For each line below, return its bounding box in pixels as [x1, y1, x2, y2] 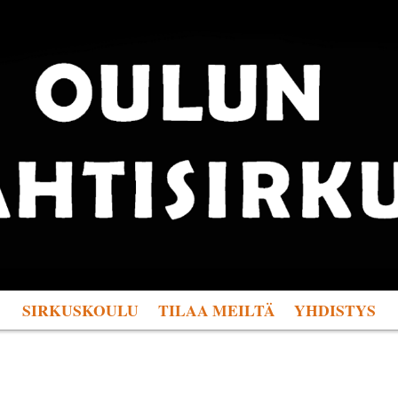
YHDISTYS [294, 298, 377, 322]
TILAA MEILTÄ [157, 298, 275, 322]
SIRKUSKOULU [21, 298, 139, 322]
